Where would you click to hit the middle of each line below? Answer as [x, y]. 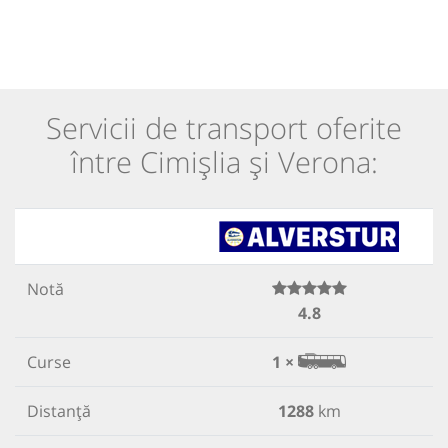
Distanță [59, 410]
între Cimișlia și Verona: [224, 161]
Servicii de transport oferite [224, 127]
